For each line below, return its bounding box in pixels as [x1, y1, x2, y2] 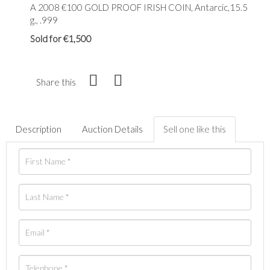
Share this [36, 76, 76, 87]
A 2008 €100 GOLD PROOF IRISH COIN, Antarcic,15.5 [30, 1, 248, 13]
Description [16, 123, 61, 134]
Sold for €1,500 [30, 33, 92, 44]
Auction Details [82, 123, 143, 134]
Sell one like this [163, 123, 226, 134]
